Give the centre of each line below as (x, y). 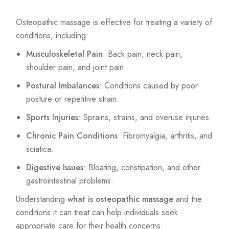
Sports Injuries (52, 118)
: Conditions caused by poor (148, 86)
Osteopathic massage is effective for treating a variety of (114, 22)
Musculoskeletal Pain (64, 54)
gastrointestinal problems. (70, 181)
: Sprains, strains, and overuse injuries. (145, 118)
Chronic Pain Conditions (72, 136)
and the (188, 199)
